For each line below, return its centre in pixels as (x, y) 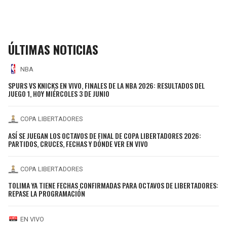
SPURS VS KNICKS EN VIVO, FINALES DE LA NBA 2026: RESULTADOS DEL (106, 85)
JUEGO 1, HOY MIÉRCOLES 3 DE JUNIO (59, 93)
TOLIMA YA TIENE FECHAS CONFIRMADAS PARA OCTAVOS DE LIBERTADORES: (113, 185)
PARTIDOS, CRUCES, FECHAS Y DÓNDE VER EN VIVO (78, 143)
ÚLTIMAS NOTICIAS (53, 49)
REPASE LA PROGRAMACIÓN (47, 194)
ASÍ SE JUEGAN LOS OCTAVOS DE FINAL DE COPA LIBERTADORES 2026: (105, 135)
